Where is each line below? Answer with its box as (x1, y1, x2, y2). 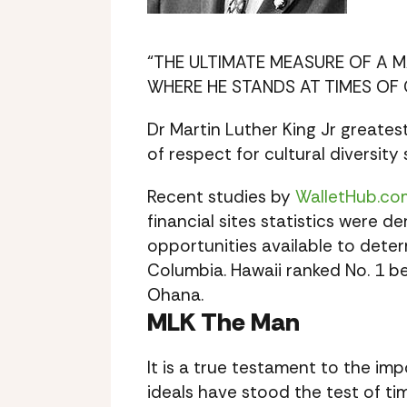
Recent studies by (147, 185, 295, 208)
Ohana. (147, 283, 203, 306)
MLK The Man (147, 305, 300, 339)
